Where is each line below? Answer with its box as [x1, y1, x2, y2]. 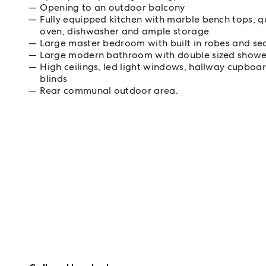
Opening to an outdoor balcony [40, 1, 185, 14]
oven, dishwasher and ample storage [40, 25, 210, 37]
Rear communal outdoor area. [40, 84, 178, 97]
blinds [40, 72, 68, 85]
